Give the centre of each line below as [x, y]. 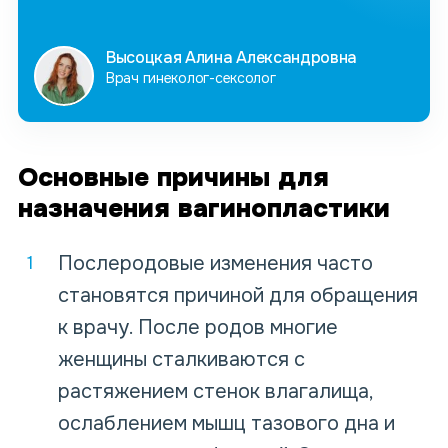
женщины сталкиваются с [181, 360]
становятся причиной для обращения [238, 296]
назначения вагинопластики [204, 209]
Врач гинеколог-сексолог [191, 78]
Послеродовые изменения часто [215, 264]
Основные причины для [173, 178]
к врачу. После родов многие [198, 328]
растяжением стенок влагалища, [215, 392]
